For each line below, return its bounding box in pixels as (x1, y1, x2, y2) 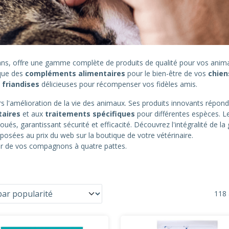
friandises (2, 79, 39, 89)
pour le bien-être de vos (125, 68, 208, 78)
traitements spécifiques (45, 108, 135, 119)
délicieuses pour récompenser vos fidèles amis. (39, 79, 197, 89)
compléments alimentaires (25, 68, 125, 78)
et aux (20, 108, 45, 119)
